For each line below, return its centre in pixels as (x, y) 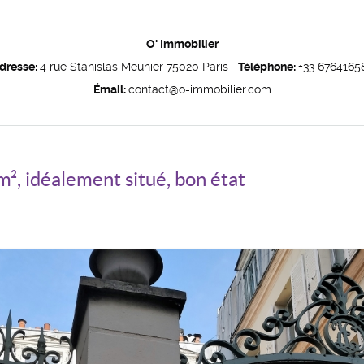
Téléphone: (268, 67)
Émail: (110, 89)
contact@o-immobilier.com (199, 89)
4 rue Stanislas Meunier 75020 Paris (139, 67)
